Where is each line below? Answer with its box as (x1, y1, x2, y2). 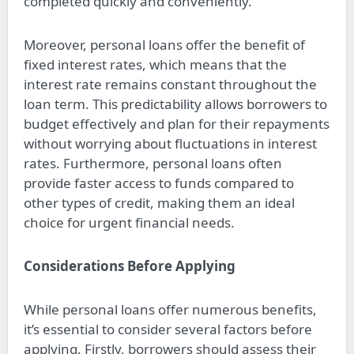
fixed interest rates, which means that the (23, 55, 287, 73)
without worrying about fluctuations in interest (23, 134, 317, 153)
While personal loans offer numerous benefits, (23, 299, 317, 318)
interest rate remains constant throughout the (23, 74, 317, 93)
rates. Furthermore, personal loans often (23, 153, 282, 172)
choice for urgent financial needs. (23, 213, 235, 232)
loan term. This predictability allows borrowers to (23, 94, 327, 113)
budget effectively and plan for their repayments (23, 114, 330, 133)
